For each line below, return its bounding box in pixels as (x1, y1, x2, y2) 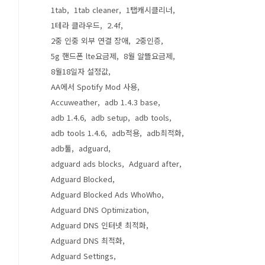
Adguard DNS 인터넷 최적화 (51, 219, 146, 231)
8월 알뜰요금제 (124, 50, 173, 62)
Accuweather (51, 96, 98, 108)
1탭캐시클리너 (126, 4, 173, 15)
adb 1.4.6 (51, 112, 84, 123)
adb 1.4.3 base (105, 96, 158, 108)
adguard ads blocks (51, 158, 122, 169)
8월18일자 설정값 (51, 66, 108, 77)
